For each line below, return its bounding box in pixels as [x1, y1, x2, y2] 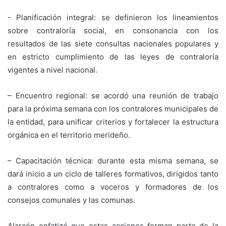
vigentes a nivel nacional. [8, 65, 97, 75]
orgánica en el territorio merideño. [8, 130, 130, 140]
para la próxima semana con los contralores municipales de [8, 103, 218, 114]
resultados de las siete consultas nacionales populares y [8, 38, 218, 48]
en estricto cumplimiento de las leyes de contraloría [8, 51, 218, 62]
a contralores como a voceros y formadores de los [8, 182, 218, 192]
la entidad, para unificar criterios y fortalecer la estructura [8, 117, 218, 127]
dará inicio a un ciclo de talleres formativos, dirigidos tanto [8, 168, 218, 179]
